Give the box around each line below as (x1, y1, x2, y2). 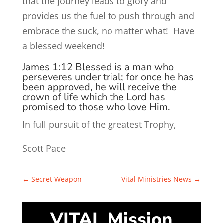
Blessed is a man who (75, 60, 174, 74)
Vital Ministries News (121, 174, 192, 184)
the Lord (109, 90, 147, 104)
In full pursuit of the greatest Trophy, (22, 118, 176, 130)
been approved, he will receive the (22, 80, 177, 94)
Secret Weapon (31, 174, 82, 184)
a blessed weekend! (22, 40, 105, 52)
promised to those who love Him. (22, 100, 173, 113)
